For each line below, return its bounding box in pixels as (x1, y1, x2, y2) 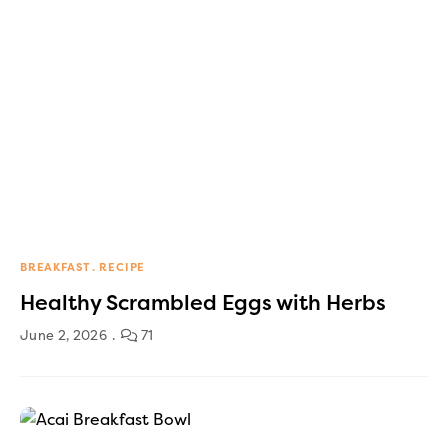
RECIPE (99, 260, 146, 274)
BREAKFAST (20, 260, 91, 274)
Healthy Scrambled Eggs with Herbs (20, 290, 386, 315)
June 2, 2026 (20, 327, 107, 343)
